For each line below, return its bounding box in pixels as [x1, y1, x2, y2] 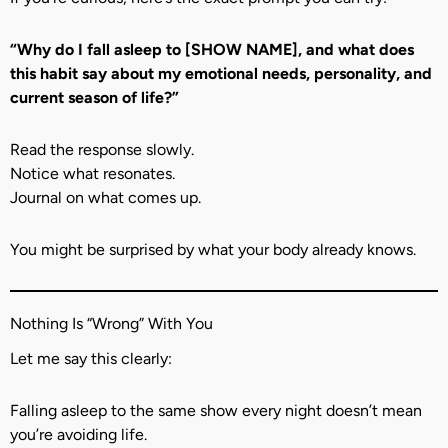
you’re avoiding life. [10, 425, 147, 445]
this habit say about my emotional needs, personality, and [10, 63, 432, 83]
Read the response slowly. [10, 139, 194, 159]
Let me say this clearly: [10, 349, 172, 369]
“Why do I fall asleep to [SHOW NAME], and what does [10, 39, 414, 59]
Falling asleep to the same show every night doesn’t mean [10, 401, 422, 421]
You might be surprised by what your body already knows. [10, 239, 416, 259]
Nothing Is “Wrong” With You [10, 313, 213, 333]
